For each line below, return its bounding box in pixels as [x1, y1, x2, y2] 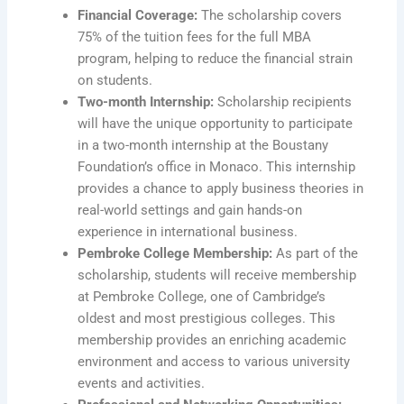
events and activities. [78, 374, 206, 391]
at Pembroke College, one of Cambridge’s [78, 288, 326, 305]
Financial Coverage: [78, 6, 198, 23]
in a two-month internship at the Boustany [78, 136, 329, 153]
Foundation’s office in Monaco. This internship [78, 158, 356, 175]
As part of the [272, 244, 359, 262]
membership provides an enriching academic [78, 331, 347, 348]
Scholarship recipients [214, 93, 353, 110]
